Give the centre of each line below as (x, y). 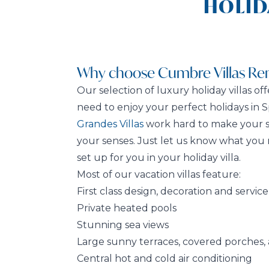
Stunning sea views (123, 225)
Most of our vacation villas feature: (159, 175)
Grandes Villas (110, 124)
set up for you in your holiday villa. (159, 158)
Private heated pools (127, 208)
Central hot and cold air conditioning (165, 259)
